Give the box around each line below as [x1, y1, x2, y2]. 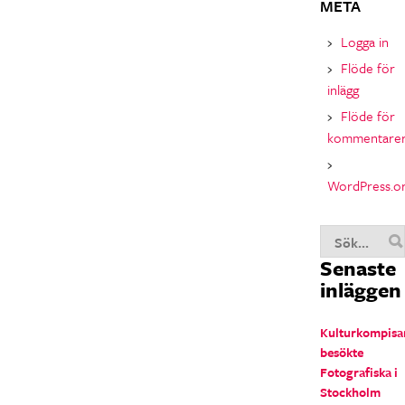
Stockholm [320, 382, 381, 401]
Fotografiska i [320, 363, 398, 381]
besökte [320, 343, 363, 362]
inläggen [320, 275, 401, 305]
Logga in [341, 32, 390, 52]
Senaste [320, 253, 396, 283]
